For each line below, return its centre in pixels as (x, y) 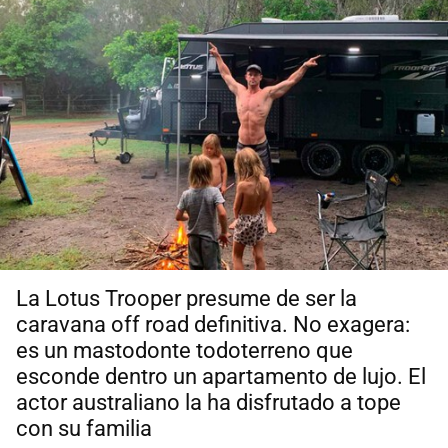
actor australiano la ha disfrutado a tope (208, 403)
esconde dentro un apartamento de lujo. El (221, 377)
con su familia (84, 429)
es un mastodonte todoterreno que (184, 351)
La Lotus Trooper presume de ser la (186, 299)
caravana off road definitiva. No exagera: (213, 325)
